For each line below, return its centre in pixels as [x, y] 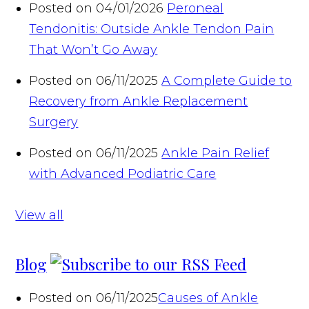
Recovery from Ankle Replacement [139, 101]
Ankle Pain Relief [216, 153]
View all [40, 215]
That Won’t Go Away [93, 49]
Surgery [54, 122]
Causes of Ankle [208, 298]
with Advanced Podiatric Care [123, 173]
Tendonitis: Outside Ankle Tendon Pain [152, 29]
